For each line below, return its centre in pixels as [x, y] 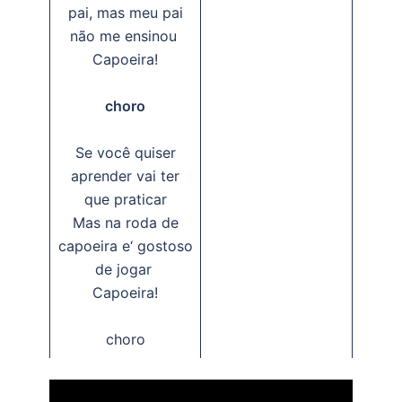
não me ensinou [125, 36]
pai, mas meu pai [125, 13]
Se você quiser [125, 153]
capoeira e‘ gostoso [125, 246]
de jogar [125, 269]
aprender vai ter [125, 176]
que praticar [125, 199]
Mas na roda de [125, 223]
